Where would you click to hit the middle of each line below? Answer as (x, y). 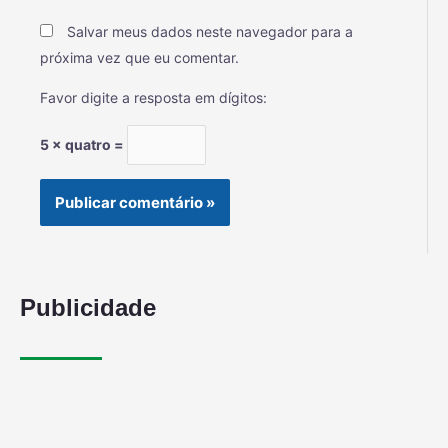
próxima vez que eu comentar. (139, 57)
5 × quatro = (83, 145)
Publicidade (88, 307)
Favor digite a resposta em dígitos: (153, 97)
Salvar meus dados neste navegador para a (210, 31)
